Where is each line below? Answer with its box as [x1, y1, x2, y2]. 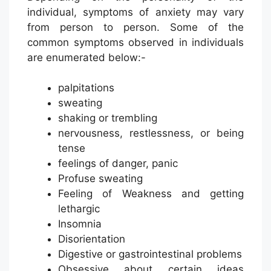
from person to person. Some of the [27, 21, 244, 33]
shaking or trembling [58, 112, 157, 125]
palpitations [58, 82, 114, 94]
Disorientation [58, 233, 125, 246]
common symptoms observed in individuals [27, 36, 244, 48]
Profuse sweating [58, 172, 143, 185]
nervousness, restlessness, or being [58, 127, 244, 140]
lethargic [58, 203, 100, 215]
